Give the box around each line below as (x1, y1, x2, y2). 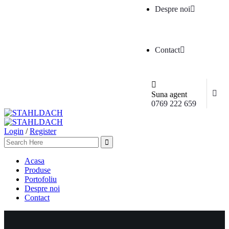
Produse (25, 166, 51, 174)
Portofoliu (25, 175, 57, 184)
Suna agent (151, 90, 187, 99)
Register (30, 127, 56, 135)
